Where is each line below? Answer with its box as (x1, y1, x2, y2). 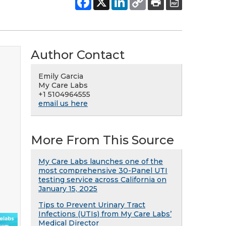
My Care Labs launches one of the (38, 157, 163, 166)
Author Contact (31, 47, 125, 62)
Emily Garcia (38, 72, 83, 81)
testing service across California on (38, 175, 166, 184)
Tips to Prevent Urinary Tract (38, 200, 145, 209)
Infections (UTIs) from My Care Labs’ (38, 209, 172, 218)
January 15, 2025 (38, 184, 97, 193)
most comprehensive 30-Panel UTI (38, 166, 167, 175)
